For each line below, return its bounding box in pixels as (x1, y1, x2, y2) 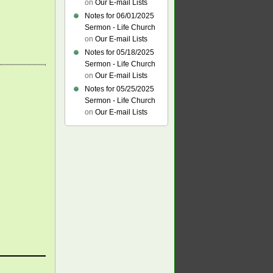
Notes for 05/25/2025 (85, 85, 154, 93)
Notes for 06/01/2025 (85, 12, 154, 20)
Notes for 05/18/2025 (85, 48, 154, 57)
